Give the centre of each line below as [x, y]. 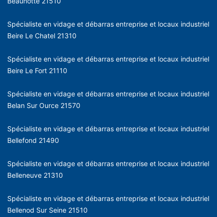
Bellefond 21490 [33, 140]
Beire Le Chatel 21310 [42, 35]
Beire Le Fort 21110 [37, 70]
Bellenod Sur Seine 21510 [47, 210]
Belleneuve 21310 [35, 175]
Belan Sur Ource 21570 [44, 105]
